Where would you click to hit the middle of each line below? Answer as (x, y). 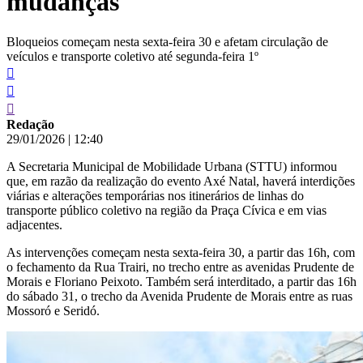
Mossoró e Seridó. (53, 310)
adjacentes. (34, 224)
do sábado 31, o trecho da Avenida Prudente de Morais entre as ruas (179, 296)
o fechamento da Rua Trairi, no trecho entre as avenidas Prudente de (180, 267)
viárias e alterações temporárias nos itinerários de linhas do (155, 195)
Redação (30, 124)
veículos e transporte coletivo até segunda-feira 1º (132, 56)
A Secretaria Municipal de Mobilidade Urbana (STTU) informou (172, 166)
